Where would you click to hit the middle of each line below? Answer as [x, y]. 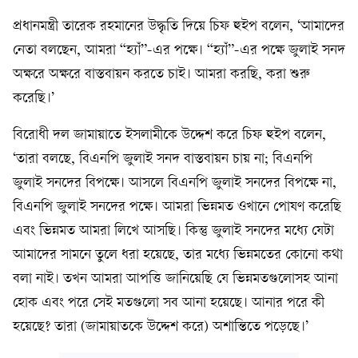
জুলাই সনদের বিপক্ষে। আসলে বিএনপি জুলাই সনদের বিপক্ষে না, [175, 183]
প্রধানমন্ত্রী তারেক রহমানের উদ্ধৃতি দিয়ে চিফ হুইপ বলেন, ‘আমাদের [179, 27]
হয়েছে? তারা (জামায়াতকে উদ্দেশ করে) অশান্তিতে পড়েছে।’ [161, 327]
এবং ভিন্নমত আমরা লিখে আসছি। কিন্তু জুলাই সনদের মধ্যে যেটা [173, 231]
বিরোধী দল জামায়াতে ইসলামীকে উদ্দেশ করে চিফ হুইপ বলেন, [169, 135]
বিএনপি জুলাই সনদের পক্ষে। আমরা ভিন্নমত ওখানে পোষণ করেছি [177, 207]
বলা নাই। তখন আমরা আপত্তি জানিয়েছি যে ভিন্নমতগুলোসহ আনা [175, 279]
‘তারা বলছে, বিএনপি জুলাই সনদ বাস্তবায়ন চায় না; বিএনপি [163, 159]
